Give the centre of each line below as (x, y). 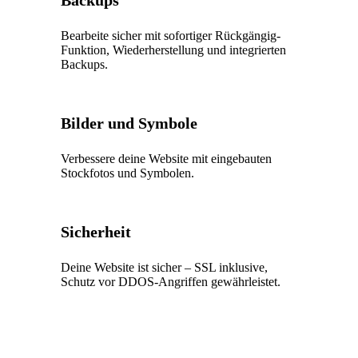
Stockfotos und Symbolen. (128, 173)
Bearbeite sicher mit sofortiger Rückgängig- (171, 35)
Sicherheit (96, 231)
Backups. (85, 64)
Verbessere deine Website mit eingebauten (167, 158)
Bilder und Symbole (129, 123)
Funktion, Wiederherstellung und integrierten (174, 50)
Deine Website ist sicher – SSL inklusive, (165, 267)
